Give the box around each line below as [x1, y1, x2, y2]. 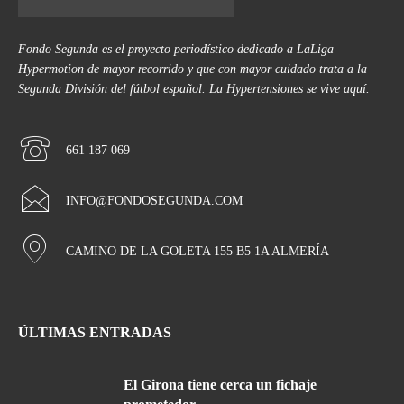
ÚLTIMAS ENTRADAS [18, 325, 171, 341]
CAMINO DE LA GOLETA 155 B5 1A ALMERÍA [66, 244, 329, 259]
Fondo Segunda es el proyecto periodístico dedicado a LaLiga [18, 42, 334, 57]
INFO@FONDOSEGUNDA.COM [66, 194, 243, 208]
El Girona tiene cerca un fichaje [124, 377, 317, 393]
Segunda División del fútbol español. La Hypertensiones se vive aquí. [18, 82, 370, 96]
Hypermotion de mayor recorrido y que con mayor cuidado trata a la [18, 62, 367, 77]
